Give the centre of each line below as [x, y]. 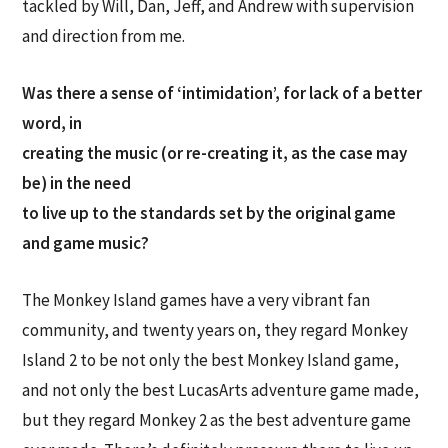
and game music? [86, 243]
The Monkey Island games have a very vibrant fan [196, 300]
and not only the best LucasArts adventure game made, [221, 390]
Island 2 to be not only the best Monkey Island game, [211, 360]
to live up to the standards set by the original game [209, 213]
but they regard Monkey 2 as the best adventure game [217, 420]
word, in [52, 123]
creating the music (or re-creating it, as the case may [215, 153]
